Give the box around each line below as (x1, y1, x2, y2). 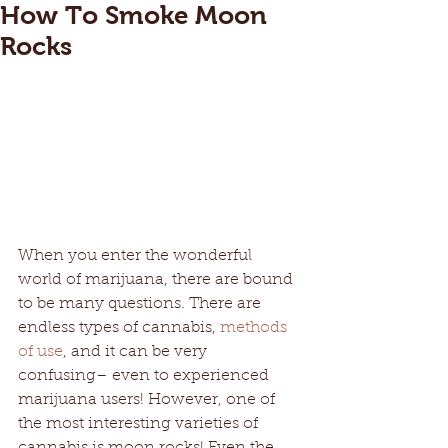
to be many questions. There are (18, 295, 265, 312)
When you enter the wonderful (18, 247, 256, 264)
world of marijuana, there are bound (18, 271, 297, 288)
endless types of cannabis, (18, 319, 220, 336)
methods (220, 319, 291, 336)
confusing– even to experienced (18, 367, 273, 384)
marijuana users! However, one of (18, 391, 279, 408)
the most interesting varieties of (18, 415, 262, 432)
